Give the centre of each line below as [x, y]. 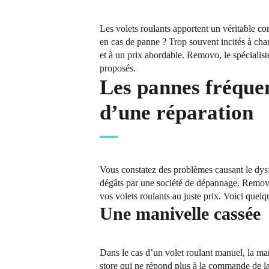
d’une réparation [177, 113]
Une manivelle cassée [180, 214]
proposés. [118, 68]
